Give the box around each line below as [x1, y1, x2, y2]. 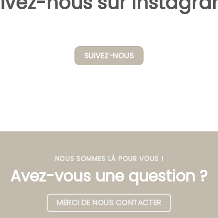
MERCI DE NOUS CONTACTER [56, 197, 162, 208]
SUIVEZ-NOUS [84, 51, 134, 61]
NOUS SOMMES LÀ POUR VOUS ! [54, 154, 163, 163]
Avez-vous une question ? [10, 164, 208, 187]
